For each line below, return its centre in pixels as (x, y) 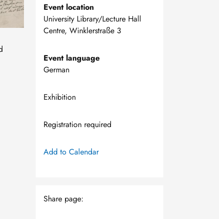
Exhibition (60, 97)
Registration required (77, 124)
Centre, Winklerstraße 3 (82, 31)
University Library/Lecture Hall (92, 19)
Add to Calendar (71, 152)
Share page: (64, 199)
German (56, 70)
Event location (69, 7)
